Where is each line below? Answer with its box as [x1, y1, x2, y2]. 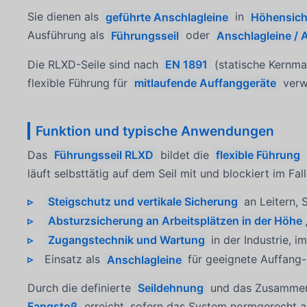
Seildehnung [138, 280, 204, 295]
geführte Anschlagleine [106, 10, 229, 24]
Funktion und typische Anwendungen [35, 122, 274, 139]
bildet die [156, 147, 212, 162]
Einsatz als [44, 252, 103, 267]
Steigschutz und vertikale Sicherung [47, 195, 238, 209]
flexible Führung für [27, 75, 132, 90]
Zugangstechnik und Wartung [47, 233, 205, 247]
